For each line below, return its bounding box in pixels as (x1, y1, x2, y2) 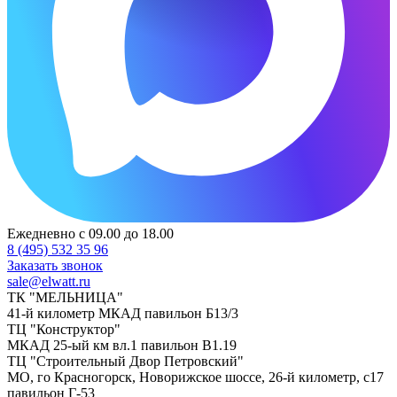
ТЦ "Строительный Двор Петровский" (7, 354, 244, 370)
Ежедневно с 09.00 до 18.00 (7, 226, 174, 242)
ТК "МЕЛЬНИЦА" (7, 290, 123, 306)
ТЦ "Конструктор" (7, 322, 121, 338)
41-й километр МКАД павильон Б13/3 (7, 306, 238, 322)
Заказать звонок (7, 258, 103, 274)
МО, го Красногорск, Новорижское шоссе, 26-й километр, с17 (7, 370, 384, 385)
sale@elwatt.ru (7, 274, 90, 290)
